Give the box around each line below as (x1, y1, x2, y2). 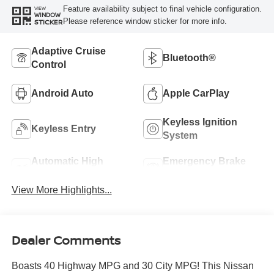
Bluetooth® (163, 52, 216, 63)
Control (31, 59, 66, 70)
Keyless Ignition (163, 116, 237, 127)
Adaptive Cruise (31, 45, 106, 56)
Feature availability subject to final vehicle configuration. (62, 4, 262, 13)
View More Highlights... (11, 185, 112, 196)
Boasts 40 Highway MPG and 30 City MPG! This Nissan (11, 260, 254, 271)
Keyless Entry (31, 123, 96, 134)
